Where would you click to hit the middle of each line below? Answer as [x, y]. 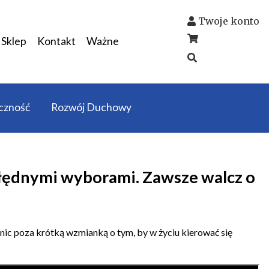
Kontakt [56, 41]
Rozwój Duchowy [91, 107]
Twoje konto [229, 21]
